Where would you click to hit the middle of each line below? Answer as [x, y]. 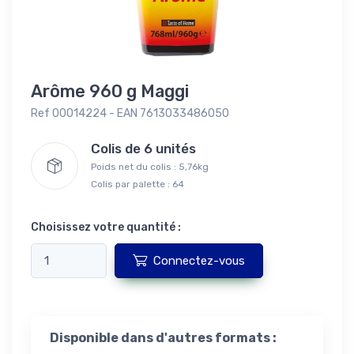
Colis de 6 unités [148, 148]
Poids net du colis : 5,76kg [150, 166]
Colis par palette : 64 [137, 184]
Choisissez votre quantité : [106, 227]
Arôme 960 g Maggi [110, 91]
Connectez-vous [199, 260]
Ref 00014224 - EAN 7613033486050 [130, 113]
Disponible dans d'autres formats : [163, 337]
